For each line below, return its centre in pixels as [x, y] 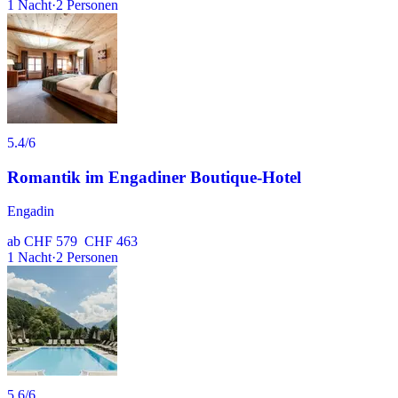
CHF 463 [111, 242]
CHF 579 [51, 242]
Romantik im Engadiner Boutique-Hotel [154, 177]
